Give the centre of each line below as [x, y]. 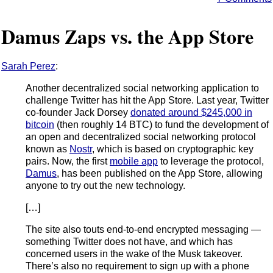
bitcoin [40, 124]
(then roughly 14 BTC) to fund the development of [161, 124]
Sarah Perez [28, 66]
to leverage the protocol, [211, 161]
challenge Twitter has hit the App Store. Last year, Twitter [147, 100]
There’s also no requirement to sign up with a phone [137, 266]
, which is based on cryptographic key [173, 149]
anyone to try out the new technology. [105, 185]
